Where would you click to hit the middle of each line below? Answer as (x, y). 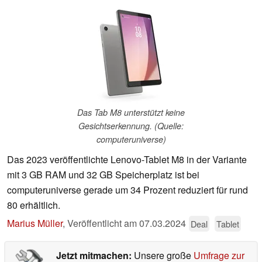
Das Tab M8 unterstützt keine (131, 113)
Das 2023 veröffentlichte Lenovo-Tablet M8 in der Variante (127, 160)
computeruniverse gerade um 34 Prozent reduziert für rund (127, 190)
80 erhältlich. (34, 205)
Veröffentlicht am (103, 223)
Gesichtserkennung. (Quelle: (131, 126)
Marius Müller (35, 223)
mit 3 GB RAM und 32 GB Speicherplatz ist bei (103, 175)
